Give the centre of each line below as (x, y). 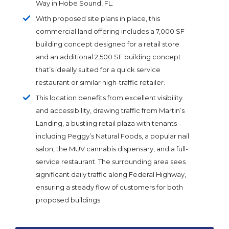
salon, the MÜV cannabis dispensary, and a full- (112, 149)
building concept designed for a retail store (108, 44)
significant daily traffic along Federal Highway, (111, 174)
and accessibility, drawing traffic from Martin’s (110, 110)
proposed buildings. (69, 200)
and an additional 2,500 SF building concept (108, 57)
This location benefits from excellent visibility (109, 98)
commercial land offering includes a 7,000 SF (110, 31)
